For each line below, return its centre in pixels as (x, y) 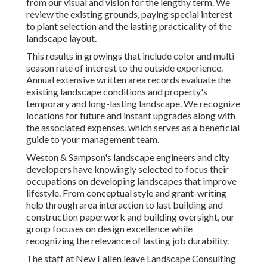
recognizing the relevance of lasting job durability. (128, 241)
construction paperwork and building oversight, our (131, 217)
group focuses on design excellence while (109, 229)
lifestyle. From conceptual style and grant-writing (126, 193)
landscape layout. (61, 38)
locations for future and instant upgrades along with (131, 116)
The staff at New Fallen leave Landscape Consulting (131, 259)
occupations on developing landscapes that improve (131, 181)
